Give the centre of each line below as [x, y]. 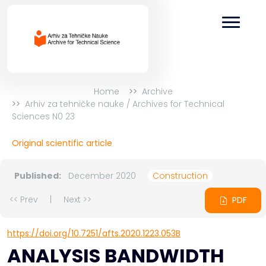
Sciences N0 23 [43, 117]
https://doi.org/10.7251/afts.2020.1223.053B [94, 234]
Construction [180, 176]
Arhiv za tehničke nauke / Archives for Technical [125, 104]
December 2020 [102, 176]
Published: [38, 176]
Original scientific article [62, 143]
